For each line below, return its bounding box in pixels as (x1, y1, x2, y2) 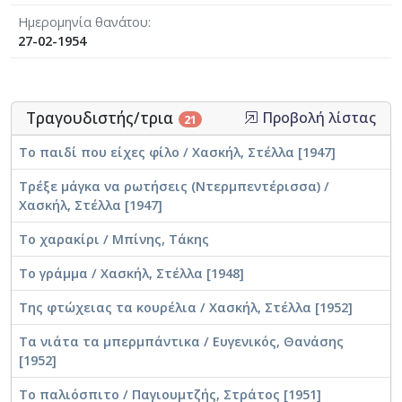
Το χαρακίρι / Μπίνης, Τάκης (19, 231, 209, 249)
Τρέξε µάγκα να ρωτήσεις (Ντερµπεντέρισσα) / (19, 178, 329, 196)
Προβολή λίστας (258, 108, 376, 128)
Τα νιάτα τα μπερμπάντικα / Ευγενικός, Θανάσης (19, 333, 344, 351)
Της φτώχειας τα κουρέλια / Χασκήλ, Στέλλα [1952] (19, 299, 353, 317)
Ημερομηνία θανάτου (18, 13, 148, 31)
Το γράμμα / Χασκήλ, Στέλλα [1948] (19, 265, 244, 283)
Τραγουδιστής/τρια (26, 108, 177, 129)
